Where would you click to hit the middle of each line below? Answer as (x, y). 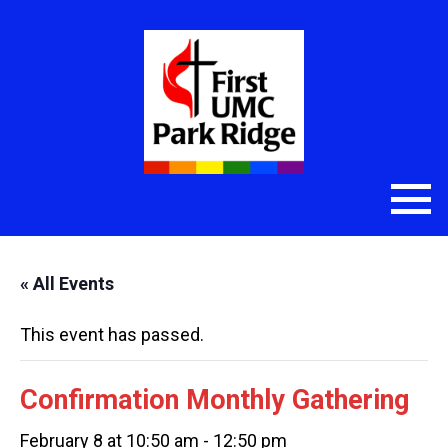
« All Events (67, 283)
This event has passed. (112, 334)
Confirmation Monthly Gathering (214, 400)
